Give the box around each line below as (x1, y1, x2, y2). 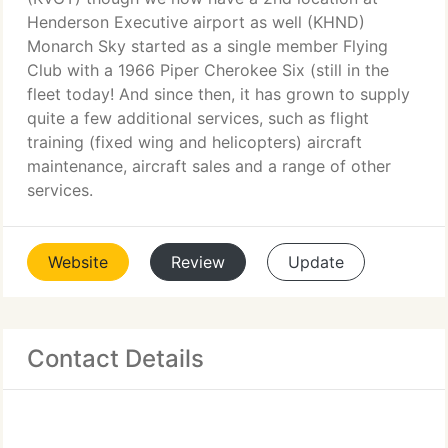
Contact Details (27, 344, 204, 373)
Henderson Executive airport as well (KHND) (27, 12, 365, 32)
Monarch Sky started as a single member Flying (27, 36, 388, 56)
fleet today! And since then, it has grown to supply (27, 84, 410, 104)
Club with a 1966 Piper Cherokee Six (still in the (27, 60, 389, 80)
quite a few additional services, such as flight (27, 108, 369, 128)
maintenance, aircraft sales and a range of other (27, 156, 391, 176)
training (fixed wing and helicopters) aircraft (27, 132, 362, 152)
